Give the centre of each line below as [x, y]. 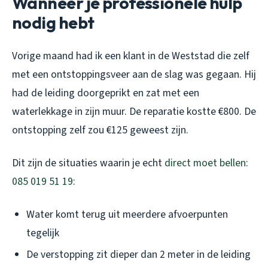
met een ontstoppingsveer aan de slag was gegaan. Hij [134, 74]
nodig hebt [53, 22]
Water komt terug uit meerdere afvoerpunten [127, 214]
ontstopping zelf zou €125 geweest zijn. [100, 130]
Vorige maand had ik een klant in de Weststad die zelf [131, 56]
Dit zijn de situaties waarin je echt [88, 163]
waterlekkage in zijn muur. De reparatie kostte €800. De [134, 111]
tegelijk [43, 233]
